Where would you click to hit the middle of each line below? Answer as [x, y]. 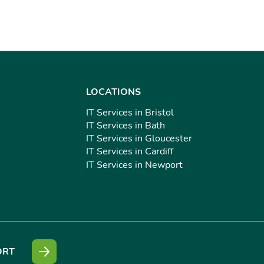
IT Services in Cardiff [130, 152]
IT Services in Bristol [130, 112]
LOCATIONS [113, 92]
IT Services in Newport [134, 165]
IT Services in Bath [126, 125]
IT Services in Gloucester [139, 139]
